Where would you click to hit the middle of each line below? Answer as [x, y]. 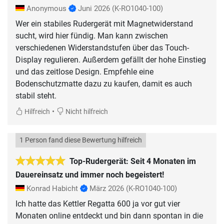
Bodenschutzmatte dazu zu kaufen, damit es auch [104, 83]
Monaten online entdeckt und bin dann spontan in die [109, 215]
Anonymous [46, 8]
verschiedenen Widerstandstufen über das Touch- [102, 47]
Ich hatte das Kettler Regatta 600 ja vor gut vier [98, 203]
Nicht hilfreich [86, 111]
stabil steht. [36, 95]
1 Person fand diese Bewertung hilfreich [81, 140]
